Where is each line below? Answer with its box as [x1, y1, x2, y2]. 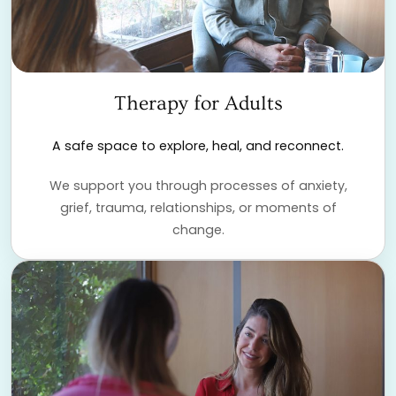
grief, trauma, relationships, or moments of [59, 199, 337, 217]
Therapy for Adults [113, 92, 283, 116]
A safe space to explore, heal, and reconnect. [52, 137, 344, 156]
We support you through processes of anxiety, [49, 177, 347, 195]
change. [171, 221, 225, 240]
